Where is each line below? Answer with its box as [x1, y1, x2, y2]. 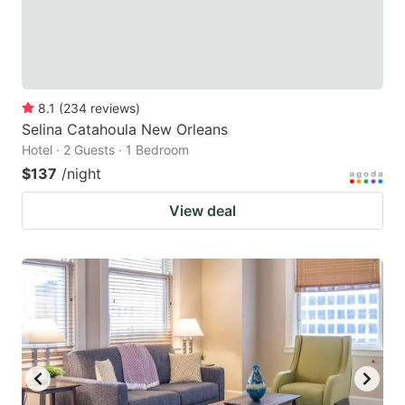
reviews [90, 99, 136, 116]
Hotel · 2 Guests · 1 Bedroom [22, 141, 189, 157]
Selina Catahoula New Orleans [22, 119, 228, 138]
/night [61, 164, 101, 183]
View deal [169, 201, 236, 220]
